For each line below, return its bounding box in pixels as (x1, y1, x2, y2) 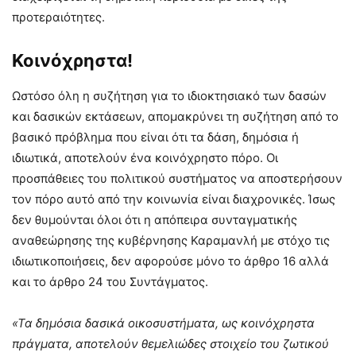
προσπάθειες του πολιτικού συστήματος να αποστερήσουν (12, 170, 342, 186)
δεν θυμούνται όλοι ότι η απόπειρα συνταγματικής (12, 211, 297, 227)
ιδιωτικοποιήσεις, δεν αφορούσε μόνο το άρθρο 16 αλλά (12, 253, 329, 269)
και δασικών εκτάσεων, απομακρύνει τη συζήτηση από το (12, 108, 339, 124)
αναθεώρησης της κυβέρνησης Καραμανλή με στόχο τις (12, 232, 330, 248)
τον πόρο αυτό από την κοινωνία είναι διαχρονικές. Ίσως (12, 191, 335, 207)
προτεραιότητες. (12, 9, 105, 25)
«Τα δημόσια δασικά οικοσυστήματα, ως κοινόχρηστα (12, 315, 315, 331)
